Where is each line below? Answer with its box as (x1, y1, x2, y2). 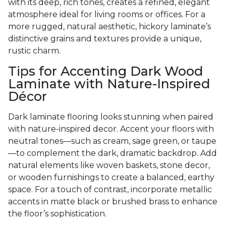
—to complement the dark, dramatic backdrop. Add (8, 148, 217, 158)
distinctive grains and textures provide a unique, (8, 34, 201, 44)
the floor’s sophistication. (8, 209, 106, 219)
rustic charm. (8, 46, 61, 56)
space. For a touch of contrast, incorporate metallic (8, 185, 212, 195)
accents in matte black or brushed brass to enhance (8, 197, 217, 207)
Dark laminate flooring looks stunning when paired (8, 112, 213, 122)
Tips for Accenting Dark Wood (8, 64, 203, 79)
